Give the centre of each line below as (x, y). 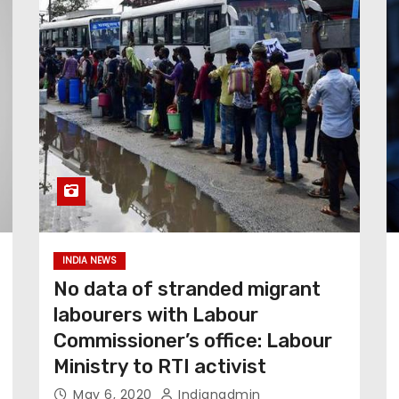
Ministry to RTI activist (160, 366)
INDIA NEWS (90, 261)
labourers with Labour (156, 315)
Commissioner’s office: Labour (193, 341)
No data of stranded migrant (187, 289)
